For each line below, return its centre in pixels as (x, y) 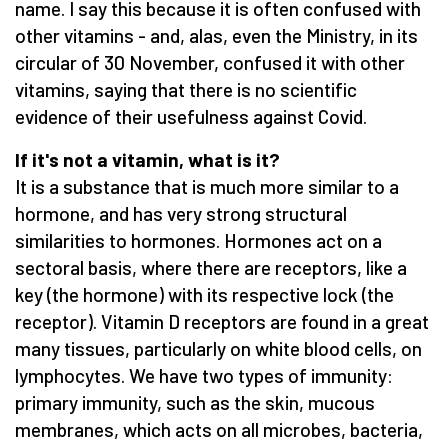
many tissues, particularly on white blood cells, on (218, 348)
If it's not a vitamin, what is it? (147, 159)
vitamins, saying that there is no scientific (186, 89)
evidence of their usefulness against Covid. (191, 116)
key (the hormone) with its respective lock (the (204, 294)
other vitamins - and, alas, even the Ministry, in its (216, 35)
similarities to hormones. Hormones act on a (198, 240)
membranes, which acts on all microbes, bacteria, (219, 429)
